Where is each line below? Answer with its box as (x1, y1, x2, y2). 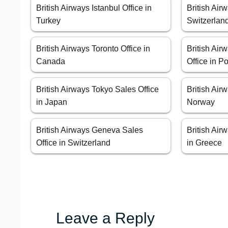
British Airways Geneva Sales (36, 126, 143, 135)
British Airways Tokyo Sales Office (36, 85, 159, 94)
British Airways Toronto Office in (36, 44, 150, 53)
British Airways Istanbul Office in (36, 4, 152, 13)
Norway (187, 98, 215, 107)
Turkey (36, 16, 61, 25)
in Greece (187, 138, 222, 148)
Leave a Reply (56, 210, 155, 227)
